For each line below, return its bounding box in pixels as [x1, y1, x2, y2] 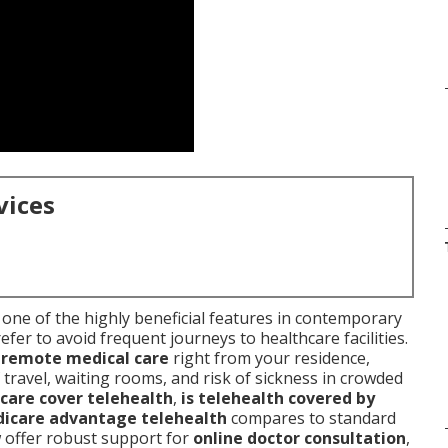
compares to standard [227, 407, 396, 429]
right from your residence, [169, 347, 370, 369]
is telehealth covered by [181, 387, 375, 409]
